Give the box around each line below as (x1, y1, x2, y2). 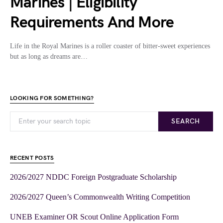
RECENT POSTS (10, 154, 54, 162)
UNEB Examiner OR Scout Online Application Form (10, 213, 179, 222)
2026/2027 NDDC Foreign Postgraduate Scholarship (10, 173, 177, 182)
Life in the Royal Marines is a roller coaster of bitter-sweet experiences (10, 42, 210, 50)
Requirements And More (10, 13, 174, 33)
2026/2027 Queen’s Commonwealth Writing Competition (10, 193, 190, 202)
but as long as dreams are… (10, 53, 88, 61)
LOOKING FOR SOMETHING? (10, 95, 94, 103)
